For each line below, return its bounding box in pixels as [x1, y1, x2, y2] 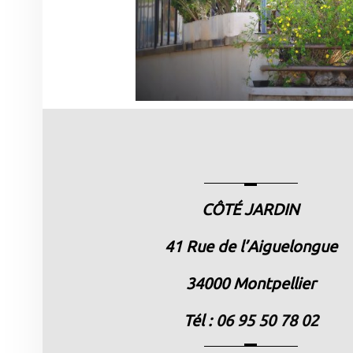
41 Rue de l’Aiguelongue [164, 237, 337, 256]
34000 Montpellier [185, 274, 316, 293]
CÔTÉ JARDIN [202, 200, 300, 219]
